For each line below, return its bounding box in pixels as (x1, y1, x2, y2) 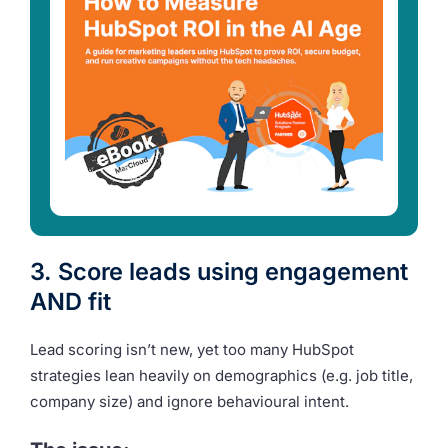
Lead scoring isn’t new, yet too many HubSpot (30, 339, 354, 359)
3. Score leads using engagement (30, 256, 408, 286)
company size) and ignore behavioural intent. (30, 391, 349, 411)
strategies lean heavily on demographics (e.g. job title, (30, 365, 413, 385)
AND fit (30, 286, 111, 316)
